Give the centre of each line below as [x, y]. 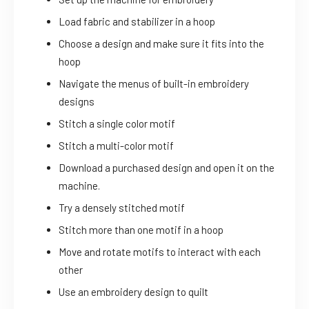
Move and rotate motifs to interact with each [160, 252]
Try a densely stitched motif [122, 208]
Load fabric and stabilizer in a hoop [137, 22]
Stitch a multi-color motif [116, 146]
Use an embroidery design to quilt [133, 292]
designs [77, 102]
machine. [79, 186]
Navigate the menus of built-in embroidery [154, 84]
